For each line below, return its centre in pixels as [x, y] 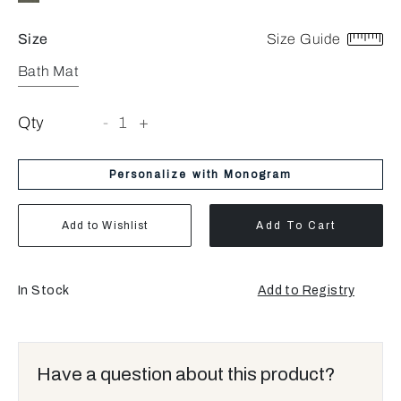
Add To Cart [296, 225]
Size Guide [305, 38]
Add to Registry [306, 290]
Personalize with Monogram [200, 174]
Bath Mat [48, 71]
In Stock [44, 290]
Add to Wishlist [105, 225]
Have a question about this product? [186, 374]
